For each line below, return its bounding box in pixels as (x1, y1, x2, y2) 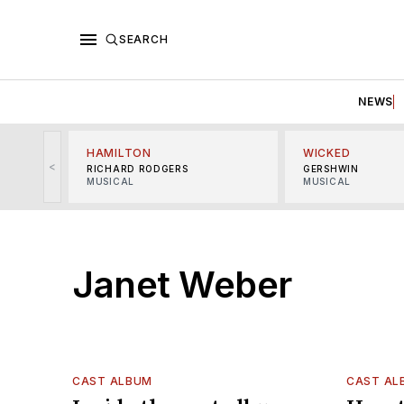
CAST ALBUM (72, 373, 152, 388)
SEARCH (119, 32, 169, 46)
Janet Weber (72, 262, 292, 307)
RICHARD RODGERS (87, 162, 188, 174)
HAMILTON (87, 145, 151, 160)
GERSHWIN (303, 162, 359, 174)
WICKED (303, 145, 351, 160)
